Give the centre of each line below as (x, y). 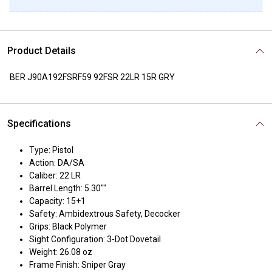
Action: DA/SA (57, 163)
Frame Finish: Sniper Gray (77, 265)
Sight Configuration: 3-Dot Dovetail (95, 239)
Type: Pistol (51, 150)
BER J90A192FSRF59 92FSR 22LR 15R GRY (92, 77)
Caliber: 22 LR (55, 175)
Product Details (42, 51)
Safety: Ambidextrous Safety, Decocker (105, 214)
